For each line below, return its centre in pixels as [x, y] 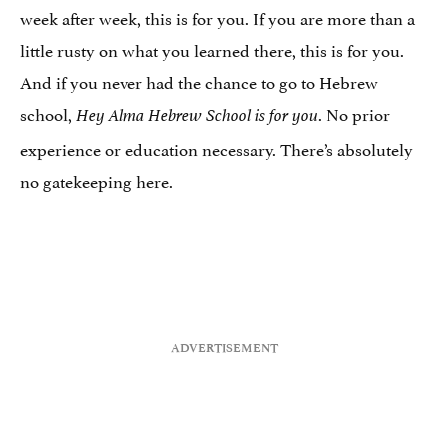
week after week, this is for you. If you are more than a [217, 16]
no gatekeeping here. [96, 179]
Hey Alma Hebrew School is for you [197, 115]
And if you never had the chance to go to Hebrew [199, 80]
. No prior [354, 112]
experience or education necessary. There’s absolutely [216, 147]
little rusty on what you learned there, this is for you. [212, 48]
